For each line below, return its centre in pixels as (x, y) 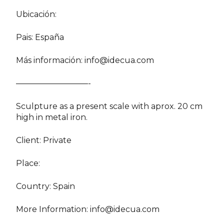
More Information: (53, 209)
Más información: (50, 60)
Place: (28, 163)
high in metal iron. (52, 117)
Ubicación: (36, 14)
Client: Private (44, 140)
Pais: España (40, 37)
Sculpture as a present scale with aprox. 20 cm (109, 106)
